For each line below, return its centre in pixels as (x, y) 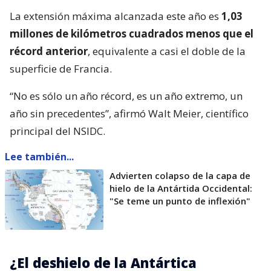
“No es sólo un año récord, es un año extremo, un (126, 96)
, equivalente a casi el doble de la (167, 51)
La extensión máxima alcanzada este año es (116, 16)
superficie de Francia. (61, 68)
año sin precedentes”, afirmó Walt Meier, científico (129, 113)
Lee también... (39, 156)
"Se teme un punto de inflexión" (180, 201)
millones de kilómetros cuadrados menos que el (132, 33)
